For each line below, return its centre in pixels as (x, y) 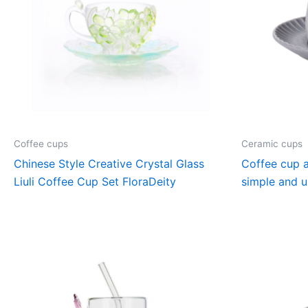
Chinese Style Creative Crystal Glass (109, 163)
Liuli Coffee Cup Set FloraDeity (95, 181)
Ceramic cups (272, 144)
